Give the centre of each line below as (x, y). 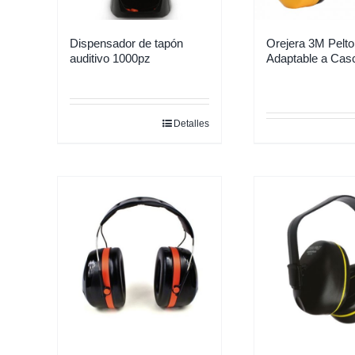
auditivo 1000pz (110, 58)
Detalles (191, 124)
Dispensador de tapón (126, 43)
